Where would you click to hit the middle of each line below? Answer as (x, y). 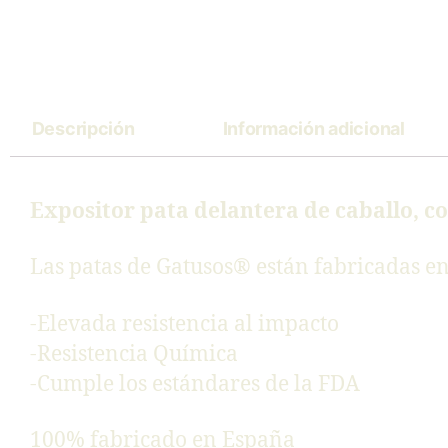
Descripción (83, 128)
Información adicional (313, 128)
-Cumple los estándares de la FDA (195, 384)
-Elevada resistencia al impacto (184, 324)
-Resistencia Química (134, 354)
